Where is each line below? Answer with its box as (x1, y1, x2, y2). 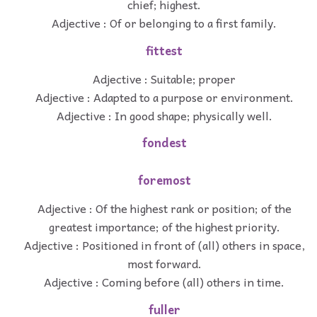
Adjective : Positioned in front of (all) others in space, (23, 235, 305, 254)
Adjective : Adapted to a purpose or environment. (35, 87, 294, 106)
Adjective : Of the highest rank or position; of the (37, 198, 292, 217)
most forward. (127, 253, 202, 272)
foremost (137, 170, 191, 190)
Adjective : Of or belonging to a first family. (52, 13, 277, 32)
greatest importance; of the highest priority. (48, 217, 280, 236)
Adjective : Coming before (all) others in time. (44, 272, 284, 291)
